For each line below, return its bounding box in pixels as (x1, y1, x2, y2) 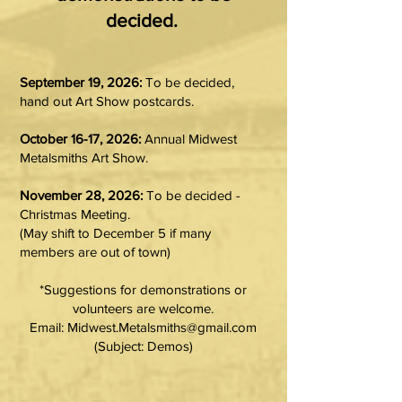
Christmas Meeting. (20, 206, 130, 222)
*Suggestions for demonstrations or (39, 282, 247, 297)
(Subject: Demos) (93, 338, 193, 354)
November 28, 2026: (20, 188, 143, 203)
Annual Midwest (141, 131, 237, 146)
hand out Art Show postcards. (20, 93, 194, 109)
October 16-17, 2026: (20, 131, 141, 146)
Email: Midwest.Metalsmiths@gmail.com (30, 319, 257, 335)
